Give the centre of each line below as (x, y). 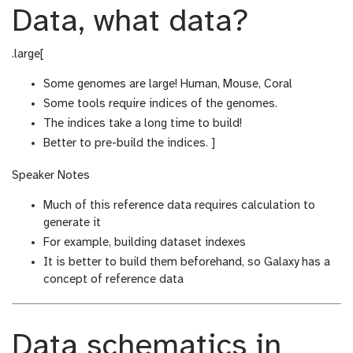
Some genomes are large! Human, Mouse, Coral (168, 85)
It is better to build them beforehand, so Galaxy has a (187, 263)
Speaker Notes (51, 176)
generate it (72, 223)
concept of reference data (113, 280)
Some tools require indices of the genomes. (160, 104)
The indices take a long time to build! (143, 124)
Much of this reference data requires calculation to (179, 206)
